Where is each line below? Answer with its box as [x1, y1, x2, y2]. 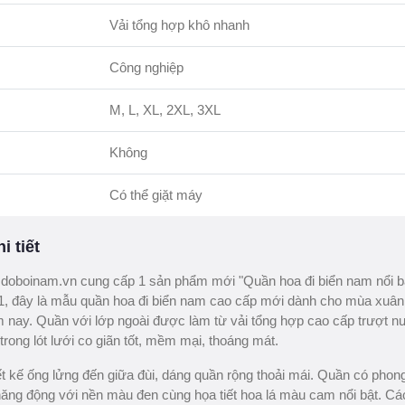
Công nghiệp [108, 60, 184, 75]
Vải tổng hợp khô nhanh [108, 17, 250, 33]
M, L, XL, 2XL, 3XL [108, 102, 221, 118]
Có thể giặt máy [108, 187, 202, 202]
